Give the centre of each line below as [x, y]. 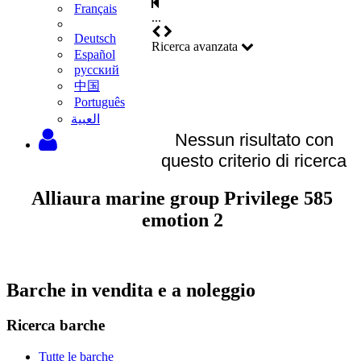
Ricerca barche [56, 326]
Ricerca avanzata [196, 46]
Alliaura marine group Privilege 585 [182, 198]
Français [95, 9]
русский [97, 70]
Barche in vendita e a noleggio [131, 290]
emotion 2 [182, 220]
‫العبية [85, 118]
